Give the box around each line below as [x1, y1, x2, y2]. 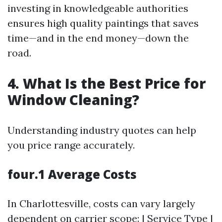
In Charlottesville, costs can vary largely [7, 197, 195, 210]
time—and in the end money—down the [7, 32, 189, 44]
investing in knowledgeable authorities [7, 2, 188, 14]
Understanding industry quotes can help [7, 124, 196, 136]
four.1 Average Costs [7, 166, 137, 182]
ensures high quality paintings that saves [7, 17, 199, 29]
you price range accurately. [7, 139, 135, 151]
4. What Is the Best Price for [7, 74, 206, 93]
